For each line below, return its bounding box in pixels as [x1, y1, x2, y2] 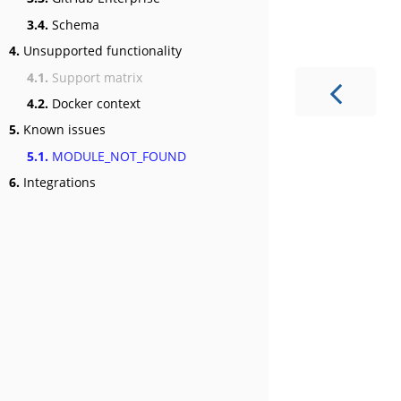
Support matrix [48, 68, 142, 86]
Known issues [20, 121, 106, 139]
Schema [48, 15, 99, 33]
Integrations [20, 174, 96, 192]
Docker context [48, 95, 141, 113]
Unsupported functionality [20, 42, 182, 60]
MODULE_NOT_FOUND [48, 147, 186, 165]
